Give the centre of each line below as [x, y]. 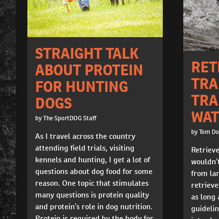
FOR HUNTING [82, 86]
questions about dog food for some [94, 171]
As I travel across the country [85, 136]
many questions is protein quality [92, 195]
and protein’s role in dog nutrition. [94, 206]
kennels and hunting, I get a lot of [93, 159]
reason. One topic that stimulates [92, 183]
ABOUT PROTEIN [89, 70]
